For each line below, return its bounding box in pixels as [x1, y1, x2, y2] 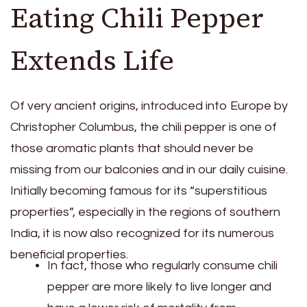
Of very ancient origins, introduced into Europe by [10, 99, 288, 113]
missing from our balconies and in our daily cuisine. [10, 163, 288, 177]
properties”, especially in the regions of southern [10, 206, 280, 219]
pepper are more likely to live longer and [47, 280, 271, 294]
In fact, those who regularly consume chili [47, 259, 278, 273]
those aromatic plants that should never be [10, 142, 254, 156]
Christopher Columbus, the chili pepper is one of [10, 121, 277, 134]
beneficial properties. [10, 248, 128, 262]
